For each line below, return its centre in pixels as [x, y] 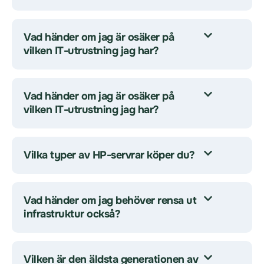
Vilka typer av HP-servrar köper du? [109, 155]
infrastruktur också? [72, 214]
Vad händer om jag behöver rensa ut [110, 200]
